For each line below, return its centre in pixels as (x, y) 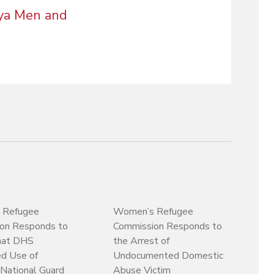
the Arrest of (142, 241)
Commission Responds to (168, 226)
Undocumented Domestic (168, 255)
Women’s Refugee (154, 211)
